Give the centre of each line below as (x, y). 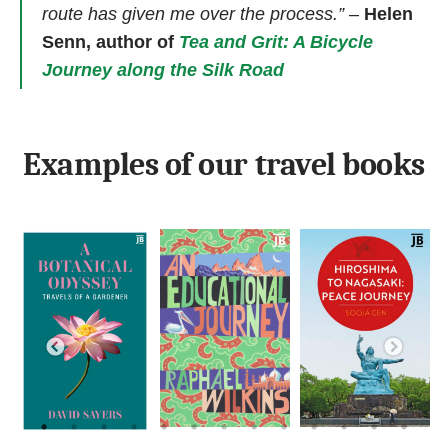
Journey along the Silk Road (165, 69)
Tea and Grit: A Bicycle (276, 41)
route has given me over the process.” (195, 13)
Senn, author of (110, 41)
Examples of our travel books (224, 165)
